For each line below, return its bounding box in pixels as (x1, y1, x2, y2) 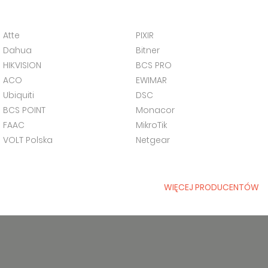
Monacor (135, 104, 175, 116)
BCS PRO (135, 59, 172, 71)
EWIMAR (135, 74, 167, 86)
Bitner (135, 44, 160, 56)
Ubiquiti (3, 89, 34, 101)
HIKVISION (3, 59, 41, 71)
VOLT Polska (3, 134, 53, 146)
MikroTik (135, 119, 167, 131)
